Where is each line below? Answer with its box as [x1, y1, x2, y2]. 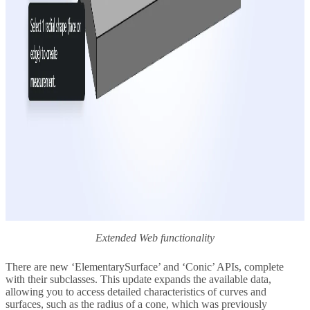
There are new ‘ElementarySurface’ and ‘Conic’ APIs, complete [6, 261, 284, 273]
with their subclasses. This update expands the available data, [6, 273, 271, 286]
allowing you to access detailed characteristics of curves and [6, 286, 266, 298]
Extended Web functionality [95, 232, 215, 244]
